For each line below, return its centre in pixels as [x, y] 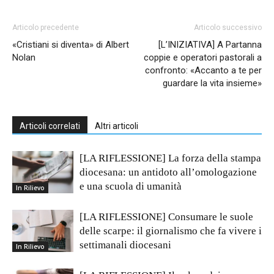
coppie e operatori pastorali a [203, 57]
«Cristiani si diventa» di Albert [71, 44]
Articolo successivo [228, 27]
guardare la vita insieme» [212, 83]
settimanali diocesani [125, 245]
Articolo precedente [46, 27]
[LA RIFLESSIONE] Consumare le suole [166, 217]
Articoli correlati [50, 126]
